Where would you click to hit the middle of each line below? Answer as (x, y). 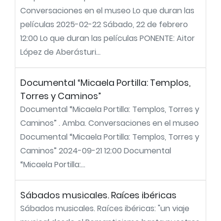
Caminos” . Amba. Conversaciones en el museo (110, 123)
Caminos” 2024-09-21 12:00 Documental (96, 151)
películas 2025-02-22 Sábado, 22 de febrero (104, 24)
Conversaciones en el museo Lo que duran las (107, 11)
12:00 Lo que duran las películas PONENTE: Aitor (108, 38)
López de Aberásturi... (60, 52)
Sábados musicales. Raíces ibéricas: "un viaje (105, 208)
